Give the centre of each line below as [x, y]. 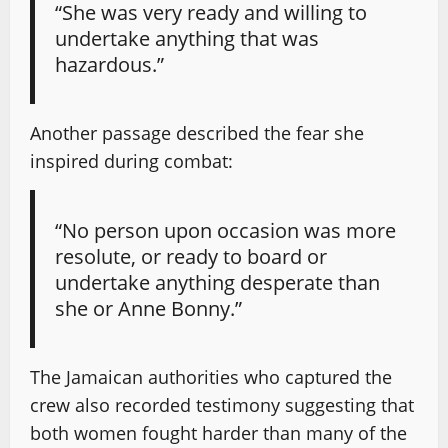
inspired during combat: [131, 160]
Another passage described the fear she [197, 132]
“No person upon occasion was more [226, 229]
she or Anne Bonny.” [149, 307]
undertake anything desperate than [218, 281]
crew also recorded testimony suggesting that [222, 404]
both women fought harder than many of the [218, 432]
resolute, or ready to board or [191, 255]
